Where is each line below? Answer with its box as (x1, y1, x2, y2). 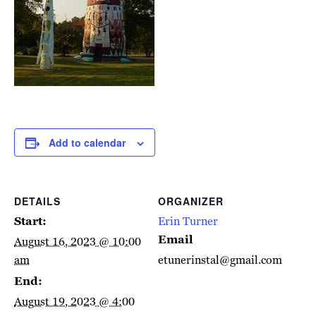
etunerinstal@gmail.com (158, 253, 282, 267)
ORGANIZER (158, 194, 224, 208)
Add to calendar (49, 135, 126, 150)
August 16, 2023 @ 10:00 (14, 234, 141, 249)
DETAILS (14, 194, 61, 208)
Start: (14, 214, 47, 229)
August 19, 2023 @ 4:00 (14, 294, 135, 309)
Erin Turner (158, 214, 218, 229)
